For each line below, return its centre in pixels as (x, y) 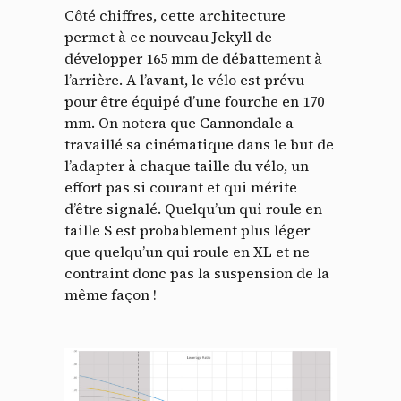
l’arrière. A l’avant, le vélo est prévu (184, 80)
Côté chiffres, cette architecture (175, 16)
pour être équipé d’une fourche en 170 (194, 102)
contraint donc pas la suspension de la (197, 273)
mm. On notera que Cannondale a (179, 123)
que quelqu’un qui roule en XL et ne (187, 252)
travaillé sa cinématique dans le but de (199, 145)
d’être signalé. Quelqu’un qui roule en (193, 209)
